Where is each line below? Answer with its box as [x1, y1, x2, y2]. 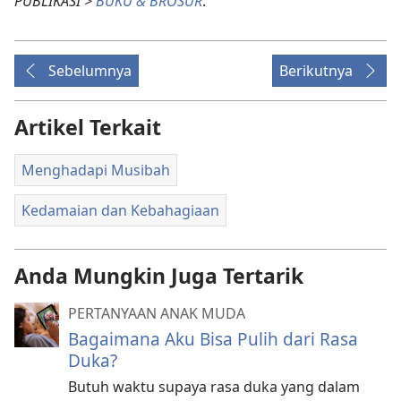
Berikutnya [279, 60, 353, 81]
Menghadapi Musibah [21, 159, 170, 180]
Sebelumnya [48, 60, 132, 81]
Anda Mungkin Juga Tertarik [14, 260, 303, 290]
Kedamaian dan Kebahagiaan [21, 200, 219, 221]
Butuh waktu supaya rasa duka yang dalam [68, 376, 360, 397]
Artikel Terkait [14, 112, 161, 141]
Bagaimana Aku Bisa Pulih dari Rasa [68, 326, 358, 351]
